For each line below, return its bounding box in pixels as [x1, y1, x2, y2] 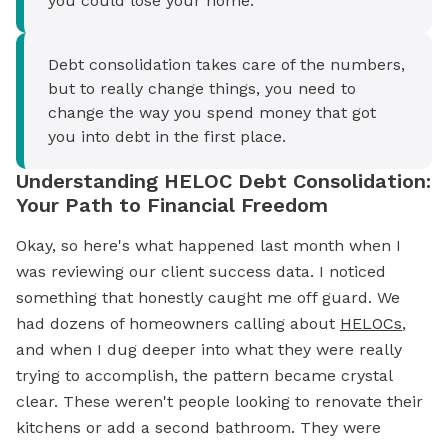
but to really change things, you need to [48, 79, 356, 98]
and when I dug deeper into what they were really [16, 340, 402, 359]
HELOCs [340, 314, 402, 333]
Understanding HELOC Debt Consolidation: [16, 169, 431, 193]
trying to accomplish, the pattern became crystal [16, 366, 392, 385]
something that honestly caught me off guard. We [16, 288, 400, 307]
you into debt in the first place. [48, 127, 286, 146]
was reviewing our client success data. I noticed [16, 262, 386, 281]
